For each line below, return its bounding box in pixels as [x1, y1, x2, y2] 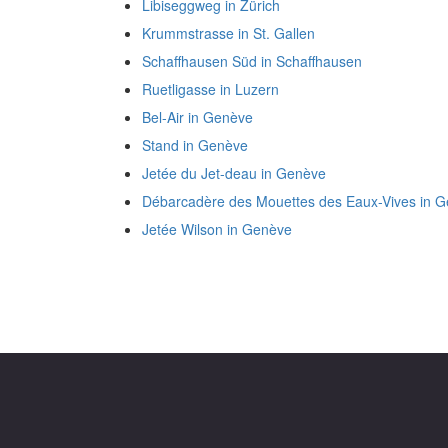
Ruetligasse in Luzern [142, 79, 279, 100]
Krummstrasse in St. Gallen [142, 23, 315, 44]
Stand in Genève [142, 135, 248, 156]
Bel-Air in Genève [142, 107, 253, 128]
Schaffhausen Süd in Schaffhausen [142, 51, 362, 72]
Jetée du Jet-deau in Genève [142, 163, 326, 184]
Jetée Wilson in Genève [142, 219, 292, 240]
